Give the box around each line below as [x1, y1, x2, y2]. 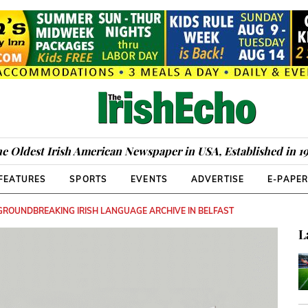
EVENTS [130, 174, 168, 184]
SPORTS [69, 174, 108, 184]
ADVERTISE [190, 174, 245, 184]
